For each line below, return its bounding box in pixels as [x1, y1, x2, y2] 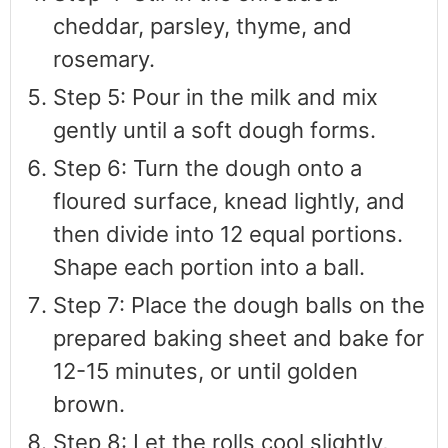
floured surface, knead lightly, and [53, 187, 405, 214]
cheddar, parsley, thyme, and [53, 12, 352, 39]
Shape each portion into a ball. [53, 253, 365, 280]
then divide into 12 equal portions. [53, 220, 403, 247]
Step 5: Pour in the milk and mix [53, 83, 378, 110]
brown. [53, 390, 125, 417]
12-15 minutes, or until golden [53, 357, 358, 384]
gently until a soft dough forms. [53, 116, 376, 143]
